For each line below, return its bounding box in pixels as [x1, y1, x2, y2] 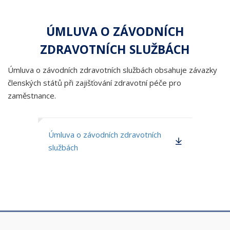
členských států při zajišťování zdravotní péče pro [8, 78, 181, 88]
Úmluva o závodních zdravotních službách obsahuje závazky [8, 65, 217, 75]
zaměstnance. [8, 90, 56, 101]
